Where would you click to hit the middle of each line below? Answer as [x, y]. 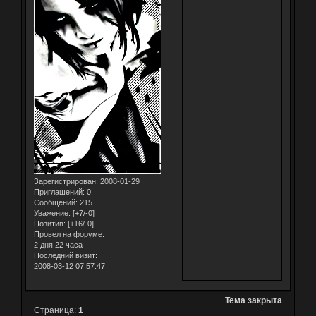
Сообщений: [55, 203]
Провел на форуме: [69, 235]
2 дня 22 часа [58, 245]
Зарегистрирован [65, 182]
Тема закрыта [254, 300]
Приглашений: [59, 192]
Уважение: [52, 213]
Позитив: [49, 224]
